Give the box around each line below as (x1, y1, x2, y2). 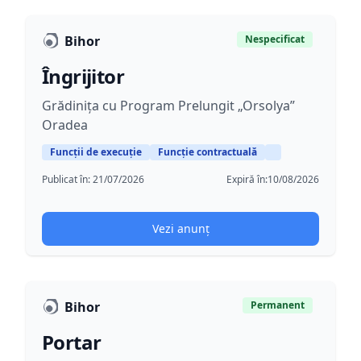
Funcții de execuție (50, 145, 142, 159)
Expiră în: (226, 172, 268, 186)
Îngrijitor (42, 63, 124, 89)
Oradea (42, 116, 88, 134)
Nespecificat (245, 32, 305, 46)
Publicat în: (42, 172, 93, 186)
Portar (42, 329, 102, 355)
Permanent (251, 298, 305, 312)
